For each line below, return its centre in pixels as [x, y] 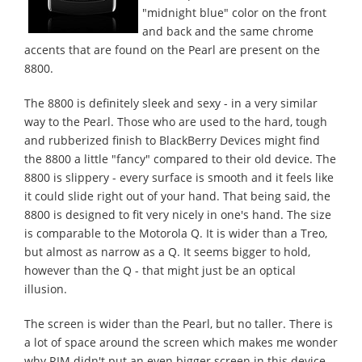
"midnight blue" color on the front [234, 13]
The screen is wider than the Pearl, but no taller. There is [179, 324]
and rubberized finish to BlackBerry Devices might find [172, 140]
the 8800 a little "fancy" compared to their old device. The [180, 159]
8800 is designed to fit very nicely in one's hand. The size [178, 215]
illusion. [46, 289]
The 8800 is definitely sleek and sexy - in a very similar [171, 103]
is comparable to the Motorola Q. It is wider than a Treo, [176, 233]
